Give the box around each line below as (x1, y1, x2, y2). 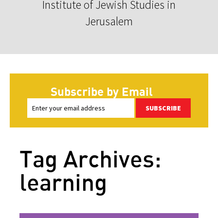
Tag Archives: (19, 144, 162, 173)
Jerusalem (85, 13, 133, 29)
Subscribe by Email (51, 84, 153, 98)
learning (19, 167, 107, 196)
